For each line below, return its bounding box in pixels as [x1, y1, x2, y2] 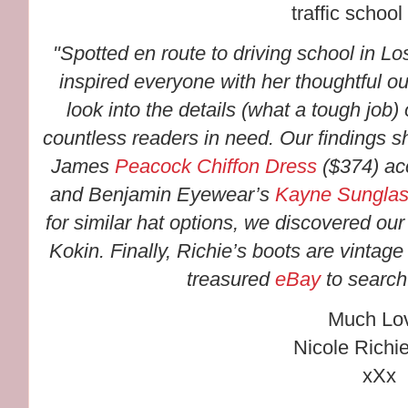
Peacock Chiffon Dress [115, 155, 318, 178]
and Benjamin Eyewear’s [50, 183, 275, 207]
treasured [187, 268, 276, 291]
